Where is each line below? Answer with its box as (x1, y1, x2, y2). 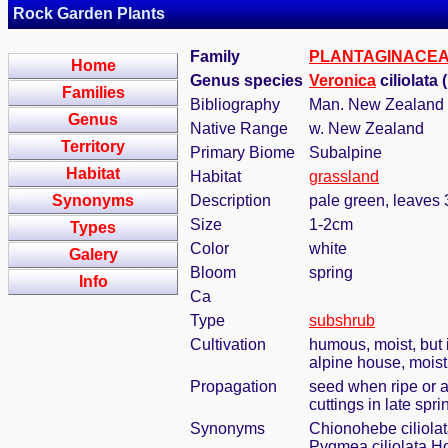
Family (190, 48, 240, 65)
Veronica (309, 72, 376, 89)
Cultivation (190, 336, 266, 353)
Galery (68, 246, 118, 263)
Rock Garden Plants (13, 5, 165, 22)
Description (190, 192, 271, 209)
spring (309, 264, 353, 281)
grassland (309, 168, 379, 185)
